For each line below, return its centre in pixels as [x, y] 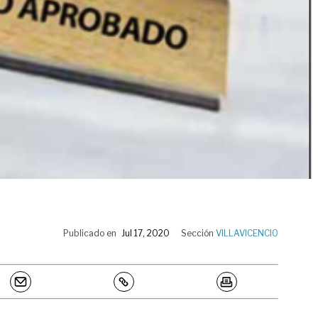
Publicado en [90, 233]
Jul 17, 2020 [146, 233]
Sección [198, 233]
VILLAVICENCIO [247, 233]
